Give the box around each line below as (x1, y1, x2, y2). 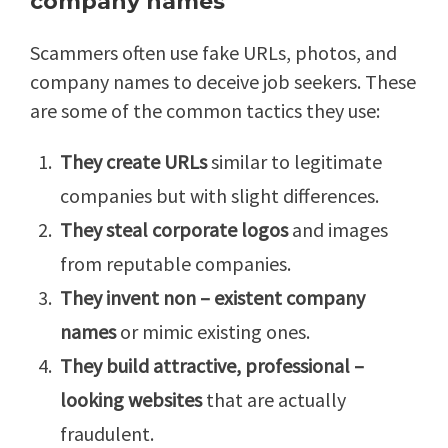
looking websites (60, 386, 202, 412)
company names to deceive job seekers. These (30, 68, 416, 94)
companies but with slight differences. (60, 182, 379, 208)
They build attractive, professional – (60, 352, 364, 378)
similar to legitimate (211, 148, 382, 174)
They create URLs (60, 148, 211, 174)
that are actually (202, 386, 346, 412)
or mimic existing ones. (116, 318, 310, 344)
